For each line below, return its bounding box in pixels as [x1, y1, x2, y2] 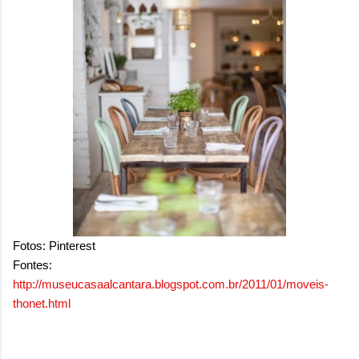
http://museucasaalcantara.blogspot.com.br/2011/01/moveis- [13, 277, 329, 292]
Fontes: [13, 258, 52, 272]
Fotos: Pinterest [13, 239, 95, 253]
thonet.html [13, 296, 71, 311]
